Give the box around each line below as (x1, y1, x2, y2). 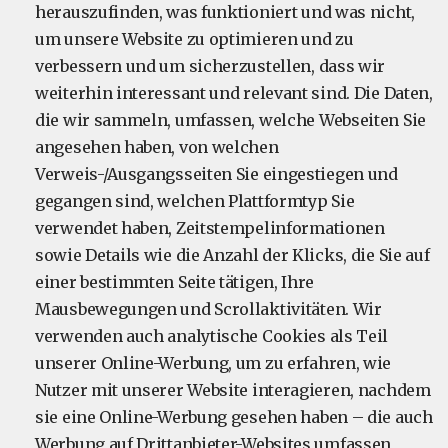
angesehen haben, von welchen (35, 137, 279, 157)
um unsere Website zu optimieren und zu (35, 29, 354, 49)
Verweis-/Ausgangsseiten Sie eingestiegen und (35, 164, 398, 184)
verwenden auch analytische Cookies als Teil (35, 326, 389, 346)
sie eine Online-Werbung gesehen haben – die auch (35, 407, 433, 427)
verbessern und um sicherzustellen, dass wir (35, 56, 386, 76)
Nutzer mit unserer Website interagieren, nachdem (35, 380, 431, 400)
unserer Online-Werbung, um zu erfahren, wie (35, 353, 392, 373)
